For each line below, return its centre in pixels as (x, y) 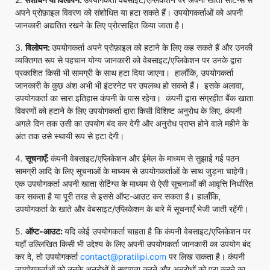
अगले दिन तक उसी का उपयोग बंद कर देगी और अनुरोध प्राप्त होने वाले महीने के (132, 123)
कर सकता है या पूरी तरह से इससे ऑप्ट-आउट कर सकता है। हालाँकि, (118, 196)
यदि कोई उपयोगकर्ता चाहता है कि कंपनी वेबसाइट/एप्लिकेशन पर (158, 231)
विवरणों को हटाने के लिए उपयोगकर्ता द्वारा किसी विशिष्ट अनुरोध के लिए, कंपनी (128, 111)
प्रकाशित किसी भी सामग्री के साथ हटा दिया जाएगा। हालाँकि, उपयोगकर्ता (124, 73)
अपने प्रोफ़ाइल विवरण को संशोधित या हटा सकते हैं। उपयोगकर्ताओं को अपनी (129, 12)
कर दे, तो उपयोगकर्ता (48, 256)
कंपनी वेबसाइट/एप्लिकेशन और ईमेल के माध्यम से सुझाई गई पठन (145, 158)
